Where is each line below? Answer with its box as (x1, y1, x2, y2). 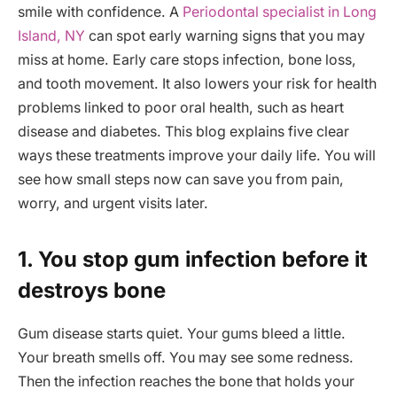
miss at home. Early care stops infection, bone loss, (18, 51, 356, 68)
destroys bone (18, 276, 166, 303)
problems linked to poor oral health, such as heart (18, 98, 344, 116)
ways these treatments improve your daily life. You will (18, 146, 376, 164)
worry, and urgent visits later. (18, 194, 208, 212)
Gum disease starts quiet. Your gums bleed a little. (18, 324, 346, 342)
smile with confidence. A (18, 3, 183, 20)
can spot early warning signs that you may (85, 27, 365, 44)
